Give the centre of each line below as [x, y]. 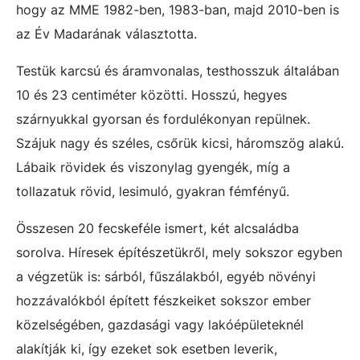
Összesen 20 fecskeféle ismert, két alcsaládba [157, 228]
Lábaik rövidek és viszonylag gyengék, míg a [153, 167]
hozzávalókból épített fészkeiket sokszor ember [164, 300]
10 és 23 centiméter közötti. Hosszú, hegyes [151, 94]
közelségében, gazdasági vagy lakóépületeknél [160, 324]
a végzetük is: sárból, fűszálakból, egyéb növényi [166, 276]
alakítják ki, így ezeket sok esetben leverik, [147, 348]
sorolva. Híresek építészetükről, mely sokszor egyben [179, 252]
